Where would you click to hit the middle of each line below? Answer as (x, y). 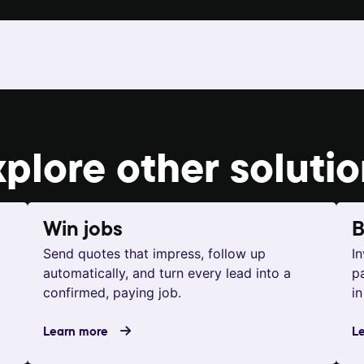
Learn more (76, 331)
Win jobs (83, 231)
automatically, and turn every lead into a (167, 273)
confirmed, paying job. (112, 293)
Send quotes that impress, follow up (154, 254)
